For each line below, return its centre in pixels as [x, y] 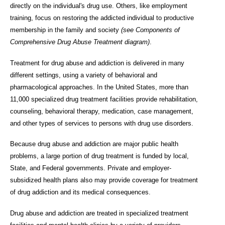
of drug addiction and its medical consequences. [80, 192]
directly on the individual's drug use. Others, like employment [99, 6]
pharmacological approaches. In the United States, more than [99, 87]
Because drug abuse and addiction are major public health [94, 144]
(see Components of [150, 30]
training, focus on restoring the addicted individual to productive [102, 18]
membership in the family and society [66, 30]
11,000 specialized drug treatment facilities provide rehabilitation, [104, 99]
